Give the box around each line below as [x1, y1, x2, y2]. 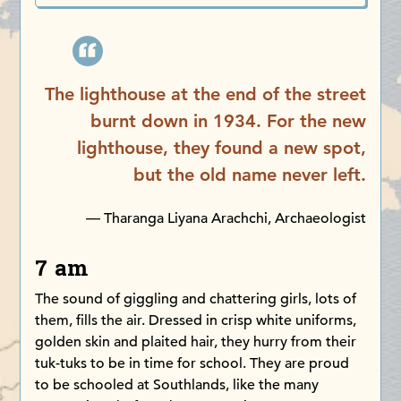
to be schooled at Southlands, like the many [35, 376, 320, 395]
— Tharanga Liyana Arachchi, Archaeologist [85, 209, 366, 228]
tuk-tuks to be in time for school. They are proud [35, 354, 350, 373]
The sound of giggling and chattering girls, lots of [35, 290, 357, 309]
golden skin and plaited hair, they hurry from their [35, 333, 357, 352]
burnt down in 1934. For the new [90, 110, 366, 132]
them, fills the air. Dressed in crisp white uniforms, [35, 311, 357, 330]
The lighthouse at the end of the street [44, 83, 366, 106]
